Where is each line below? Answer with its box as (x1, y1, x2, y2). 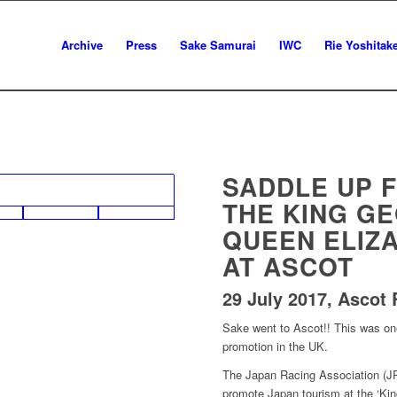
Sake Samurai (180, 36, 256, 53)
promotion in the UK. (222, 338, 329, 355)
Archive (61, 36, 103, 53)
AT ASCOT (222, 248, 354, 285)
